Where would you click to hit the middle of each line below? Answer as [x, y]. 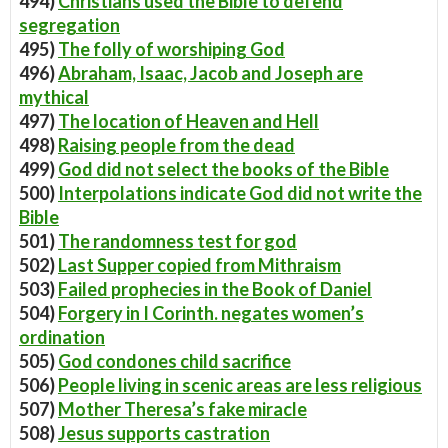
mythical [54, 97]
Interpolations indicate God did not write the [240, 193]
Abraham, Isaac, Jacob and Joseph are [210, 73]
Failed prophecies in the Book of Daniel [215, 289]
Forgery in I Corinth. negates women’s [211, 313]
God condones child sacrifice [174, 361]
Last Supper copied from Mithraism [199, 265]
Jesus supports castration [164, 433]
